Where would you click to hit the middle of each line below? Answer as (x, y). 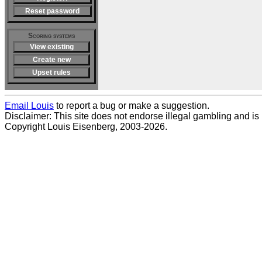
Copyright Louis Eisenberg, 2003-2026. (86, 127)
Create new (51, 60)
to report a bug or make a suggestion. (132, 106)
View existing (51, 47)
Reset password (52, 11)
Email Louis (29, 106)
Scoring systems (51, 36)
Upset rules (51, 73)
